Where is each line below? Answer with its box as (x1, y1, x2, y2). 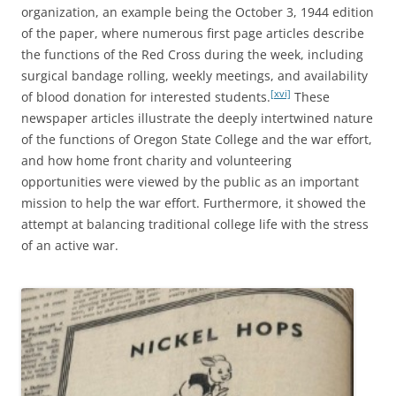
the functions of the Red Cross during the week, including (21, 45, 363, 63)
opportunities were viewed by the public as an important (21, 172, 359, 190)
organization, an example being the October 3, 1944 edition (21, 3, 374, 20)
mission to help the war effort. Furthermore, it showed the (21, 194, 366, 211)
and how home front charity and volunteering (21, 151, 292, 169)
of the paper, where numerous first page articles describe (21, 24, 364, 42)
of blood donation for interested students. (21, 88, 270, 105)
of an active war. (21, 236, 118, 254)
